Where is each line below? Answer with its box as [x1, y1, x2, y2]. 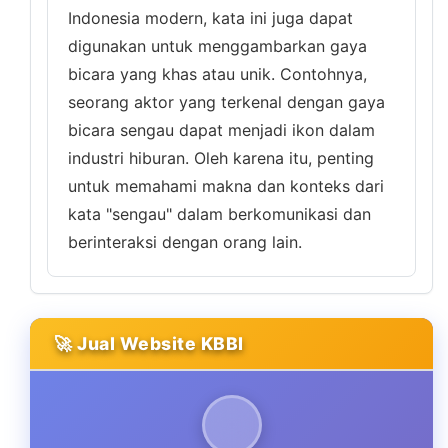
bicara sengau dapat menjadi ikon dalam [68, 120, 375, 140]
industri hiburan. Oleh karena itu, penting [68, 148, 374, 168]
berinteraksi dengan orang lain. [68, 232, 302, 252]
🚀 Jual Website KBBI [54, 333, 244, 354]
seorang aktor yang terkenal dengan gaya [68, 92, 385, 112]
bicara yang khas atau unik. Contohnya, [68, 64, 367, 84]
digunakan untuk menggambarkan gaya [68, 36, 367, 56]
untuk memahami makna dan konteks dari [68, 176, 384, 196]
